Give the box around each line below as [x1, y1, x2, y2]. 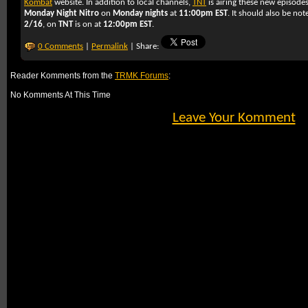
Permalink [91, 42, 128, 51]
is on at [73, 20, 103, 29]
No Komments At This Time [10, 90, 111, 99]
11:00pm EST [179, 9, 228, 18]
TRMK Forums [115, 71, 168, 80]
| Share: [128, 42, 161, 51]
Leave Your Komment [172, 111, 296, 125]
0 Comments [38, 42, 83, 51]
